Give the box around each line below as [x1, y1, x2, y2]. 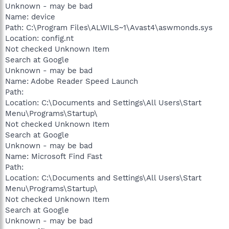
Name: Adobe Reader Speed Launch [5, 76, 138, 86]
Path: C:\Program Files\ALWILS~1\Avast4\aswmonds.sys [5, 22, 213, 32]
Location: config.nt [5, 33, 74, 43]
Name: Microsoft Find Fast [5, 151, 102, 161]
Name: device [5, 12, 55, 21]
